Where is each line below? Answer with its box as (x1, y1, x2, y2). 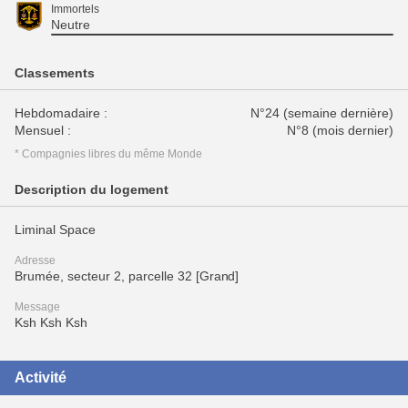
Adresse (15, 254, 56, 267)
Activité (15, 370, 66, 385)
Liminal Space (15, 222, 96, 237)
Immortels (51, 3, 99, 15)
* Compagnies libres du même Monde (15, 148, 202, 160)
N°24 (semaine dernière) (250, 106, 393, 120)
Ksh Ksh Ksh (15, 315, 87, 330)
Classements (15, 66, 95, 80)
